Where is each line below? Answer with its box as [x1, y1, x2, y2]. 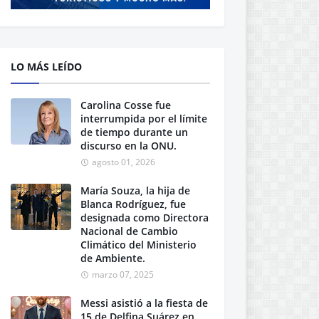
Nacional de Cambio [80, 224, 178, 238]
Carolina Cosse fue [80, 98, 171, 112]
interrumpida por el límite [80, 112, 207, 125]
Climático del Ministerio [80, 238, 197, 251]
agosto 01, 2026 [92, 156, 155, 168]
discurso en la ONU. [80, 139, 177, 152]
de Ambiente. [80, 251, 145, 265]
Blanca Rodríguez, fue [80, 197, 186, 211]
